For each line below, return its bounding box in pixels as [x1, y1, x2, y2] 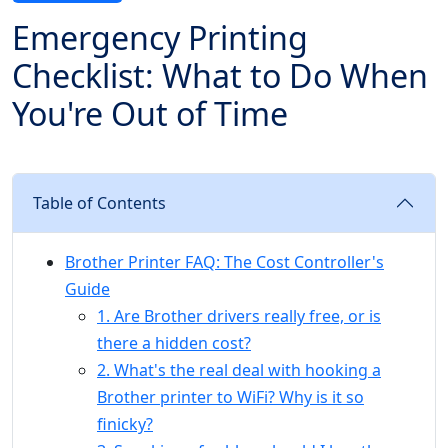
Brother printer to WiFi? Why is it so [97, 385, 364, 408]
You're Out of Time [12, 91, 288, 135]
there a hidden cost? [97, 331, 251, 354]
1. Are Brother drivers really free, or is [97, 304, 381, 327]
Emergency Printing [12, 15, 308, 59]
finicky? [97, 412, 153, 435]
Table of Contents [33, 191, 166, 214]
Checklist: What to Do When [12, 53, 428, 97]
